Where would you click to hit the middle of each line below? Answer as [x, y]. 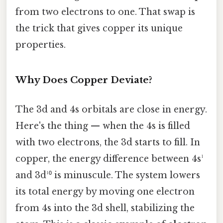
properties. [41, 45]
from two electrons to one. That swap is [105, 12]
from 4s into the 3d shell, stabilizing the [105, 208]
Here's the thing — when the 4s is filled [103, 126]
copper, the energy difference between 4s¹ [110, 159]
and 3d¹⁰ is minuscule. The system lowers [108, 175]
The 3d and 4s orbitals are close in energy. [111, 110]
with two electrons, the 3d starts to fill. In [108, 143]
